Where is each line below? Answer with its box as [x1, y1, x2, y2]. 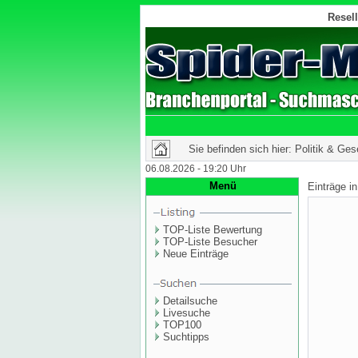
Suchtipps [163, 331, 209, 343]
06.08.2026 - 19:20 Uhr [145, 163, 246, 174]
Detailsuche [163, 295, 217, 307]
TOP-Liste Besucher [163, 236, 257, 248]
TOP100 [163, 319, 201, 331]
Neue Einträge [163, 248, 229, 260]
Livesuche [163, 307, 210, 319]
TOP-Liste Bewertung [163, 224, 262, 236]
